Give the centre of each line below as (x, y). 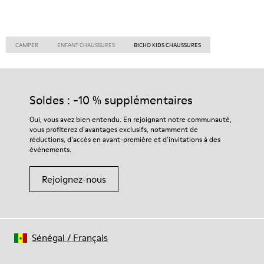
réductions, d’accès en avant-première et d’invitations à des (125, 139)
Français (90, 237)
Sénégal (48, 237)
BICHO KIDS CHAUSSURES (167, 45)
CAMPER (27, 45)
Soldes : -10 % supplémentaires (111, 100)
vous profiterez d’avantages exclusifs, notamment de (114, 129)
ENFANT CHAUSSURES (86, 45)
